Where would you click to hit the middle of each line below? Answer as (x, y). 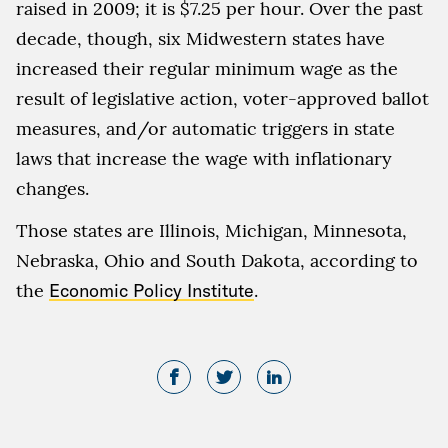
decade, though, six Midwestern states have (200, 38)
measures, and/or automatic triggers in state (205, 128)
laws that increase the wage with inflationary (204, 158)
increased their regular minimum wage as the (207, 68)
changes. (52, 188)
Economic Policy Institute (151, 290)
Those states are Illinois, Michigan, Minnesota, (211, 230)
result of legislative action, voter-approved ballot (222, 98)
